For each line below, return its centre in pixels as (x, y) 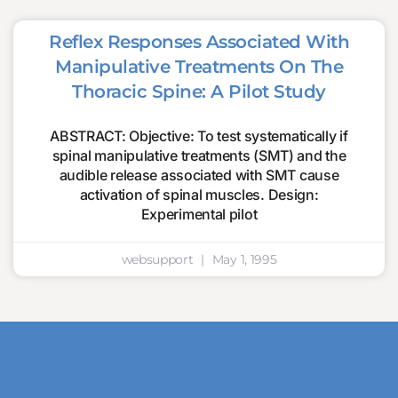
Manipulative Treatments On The (199, 67)
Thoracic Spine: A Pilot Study (199, 92)
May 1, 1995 (243, 259)
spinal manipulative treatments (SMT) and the (199, 155)
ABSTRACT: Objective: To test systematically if (199, 136)
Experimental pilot (199, 214)
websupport (159, 259)
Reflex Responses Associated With (199, 42)
